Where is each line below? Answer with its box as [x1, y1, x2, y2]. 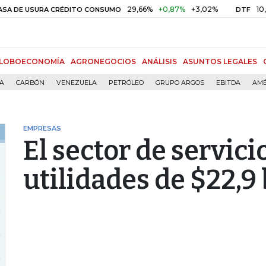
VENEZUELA [56, 79, 97, 87]
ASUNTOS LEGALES [183, 57, 257, 66]
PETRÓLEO [109, 79, 144, 87]
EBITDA [216, 79, 240, 87]
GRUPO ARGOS [156, 79, 204, 87]
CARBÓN [16, 79, 45, 87]
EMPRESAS [23, 124, 61, 132]
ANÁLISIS [142, 57, 177, 66]
